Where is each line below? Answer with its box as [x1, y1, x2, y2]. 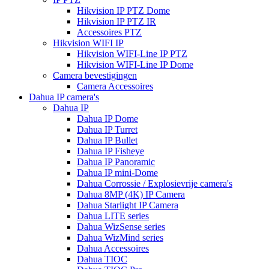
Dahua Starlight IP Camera [77, 199, 178, 210]
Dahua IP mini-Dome [77, 167, 158, 178]
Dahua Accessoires [77, 243, 149, 253]
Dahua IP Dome [77, 113, 138, 124]
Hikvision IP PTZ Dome [77, 5, 170, 16]
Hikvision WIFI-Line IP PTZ [77, 48, 187, 59]
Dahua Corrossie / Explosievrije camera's [77, 178, 232, 189]
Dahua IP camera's [29, 91, 99, 102]
